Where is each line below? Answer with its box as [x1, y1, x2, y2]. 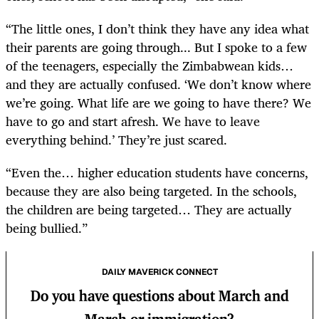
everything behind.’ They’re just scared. [6, 128, 227, 150]
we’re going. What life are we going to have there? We [6, 91, 311, 113]
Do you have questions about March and [30, 289, 289, 305]
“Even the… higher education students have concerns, [6, 162, 308, 184]
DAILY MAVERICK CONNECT [101, 266, 218, 278]
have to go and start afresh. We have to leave [6, 110, 260, 132]
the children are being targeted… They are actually [6, 199, 292, 221]
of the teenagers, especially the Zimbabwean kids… [6, 54, 293, 76]
